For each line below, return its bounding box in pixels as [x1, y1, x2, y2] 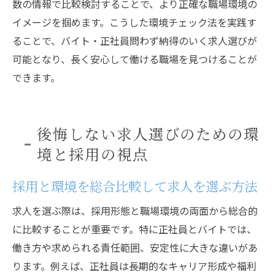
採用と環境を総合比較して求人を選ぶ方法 [12, 176, 257, 195]
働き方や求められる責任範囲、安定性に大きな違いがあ [12, 240, 258, 255]
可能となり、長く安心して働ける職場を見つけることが [12, 52, 257, 66]
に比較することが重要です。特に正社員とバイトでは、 [12, 222, 257, 236]
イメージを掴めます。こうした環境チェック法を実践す [12, 15, 257, 29]
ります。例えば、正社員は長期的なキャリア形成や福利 [12, 258, 257, 273]
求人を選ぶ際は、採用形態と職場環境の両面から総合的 [12, 203, 258, 218]
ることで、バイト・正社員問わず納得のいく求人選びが [12, 33, 257, 48]
